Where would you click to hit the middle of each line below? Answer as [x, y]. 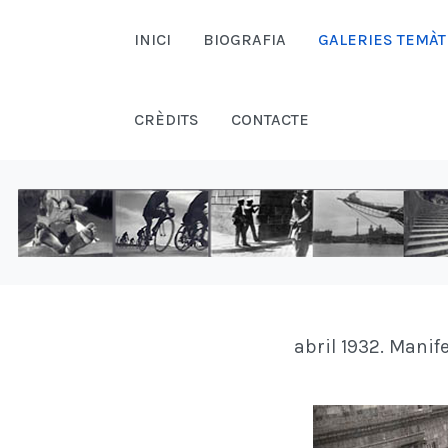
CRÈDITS [166, 119]
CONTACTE [270, 119]
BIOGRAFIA [244, 39]
